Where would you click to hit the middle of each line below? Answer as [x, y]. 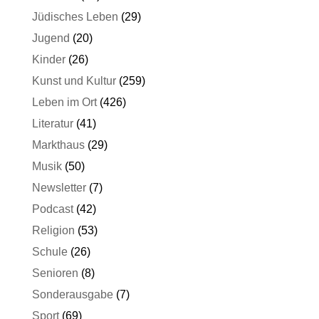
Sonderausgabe [72, 294]
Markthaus [58, 145]
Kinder [48, 59]
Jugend [51, 38]
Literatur [52, 124]
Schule [49, 252]
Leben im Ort [64, 102]
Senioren [55, 273]
